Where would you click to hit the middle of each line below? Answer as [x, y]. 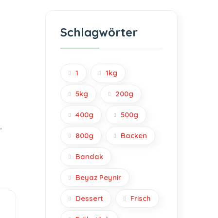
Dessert [89, 198]
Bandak [89, 156]
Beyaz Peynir [98, 177]
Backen [134, 136]
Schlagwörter [99, 32]
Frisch [141, 198]
